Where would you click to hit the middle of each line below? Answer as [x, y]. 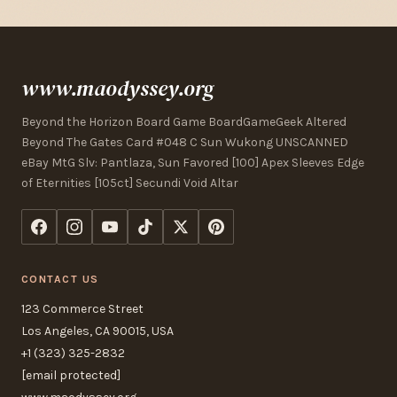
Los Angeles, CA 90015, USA [97, 331]
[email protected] [71, 376]
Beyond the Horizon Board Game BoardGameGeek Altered [184, 122]
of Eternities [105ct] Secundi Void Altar [130, 183]
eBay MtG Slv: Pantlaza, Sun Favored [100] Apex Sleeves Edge [193, 163]
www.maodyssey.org [118, 89]
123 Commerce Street [82, 309]
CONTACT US [60, 280]
